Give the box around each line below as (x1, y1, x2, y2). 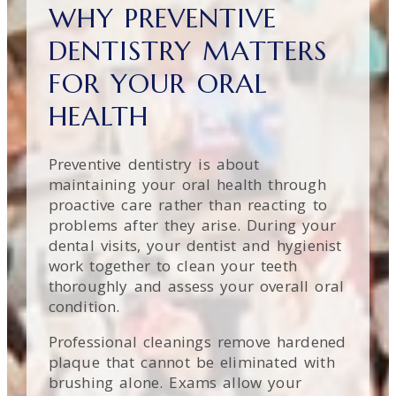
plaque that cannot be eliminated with (48, 352, 335, 373)
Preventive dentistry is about (48, 154, 260, 175)
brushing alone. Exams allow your (48, 372, 302, 393)
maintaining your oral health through (48, 174, 326, 195)
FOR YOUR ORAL (48, 66, 269, 100)
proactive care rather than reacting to (48, 194, 327, 216)
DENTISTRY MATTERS (48, 34, 328, 67)
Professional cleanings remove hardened (48, 331, 346, 353)
